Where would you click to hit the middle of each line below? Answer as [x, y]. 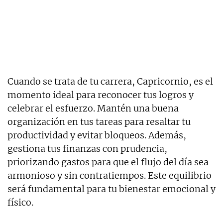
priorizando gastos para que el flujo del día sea [108, 162]
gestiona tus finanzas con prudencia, [87, 148]
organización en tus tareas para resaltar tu [99, 121]
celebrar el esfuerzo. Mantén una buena [93, 108]
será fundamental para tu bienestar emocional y [111, 189]
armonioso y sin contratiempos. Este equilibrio [110, 175]
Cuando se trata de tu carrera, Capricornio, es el [110, 81]
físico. [20, 202]
